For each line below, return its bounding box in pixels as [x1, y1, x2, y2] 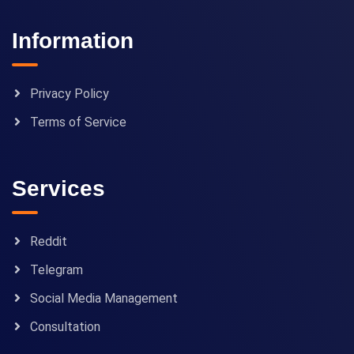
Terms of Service [30, 115, 126, 130]
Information [12, 28, 134, 54]
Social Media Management [30, 291, 178, 307]
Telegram [30, 262, 83, 278]
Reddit [30, 234, 67, 250]
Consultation [30, 319, 100, 335]
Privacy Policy [30, 86, 109, 102]
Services [12, 176, 105, 201]
